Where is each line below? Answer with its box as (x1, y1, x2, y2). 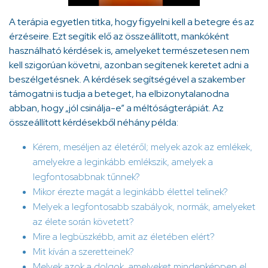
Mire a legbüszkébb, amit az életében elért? (33, 230, 215, 243)
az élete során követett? (33, 215, 134, 228)
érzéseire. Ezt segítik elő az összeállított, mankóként (9, 29, 229, 42)
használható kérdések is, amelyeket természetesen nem (9, 44, 249, 57)
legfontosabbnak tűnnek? (33, 170, 140, 183)
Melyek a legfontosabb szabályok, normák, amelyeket (33, 200, 255, 213)
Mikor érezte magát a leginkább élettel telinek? (33, 185, 228, 198)
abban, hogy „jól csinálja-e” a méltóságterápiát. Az (9, 101, 224, 114)
